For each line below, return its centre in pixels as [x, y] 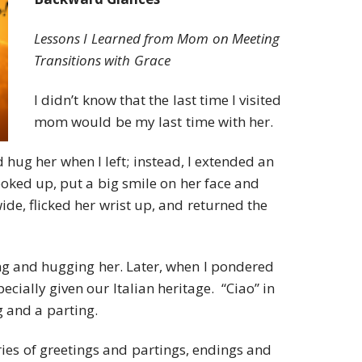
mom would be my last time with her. [154, 121]
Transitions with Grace [102, 60]
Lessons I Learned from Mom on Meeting [157, 38]
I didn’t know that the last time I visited [158, 99]
